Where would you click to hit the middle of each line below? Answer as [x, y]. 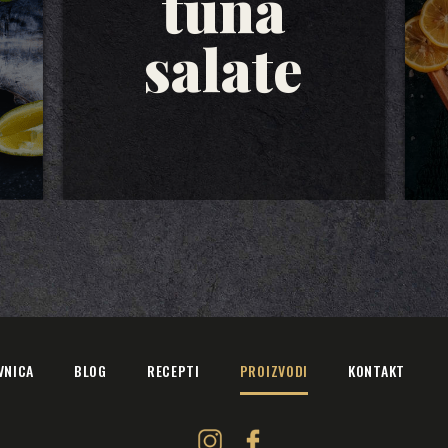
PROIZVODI [274, 371]
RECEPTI [173, 371]
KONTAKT [376, 371]
